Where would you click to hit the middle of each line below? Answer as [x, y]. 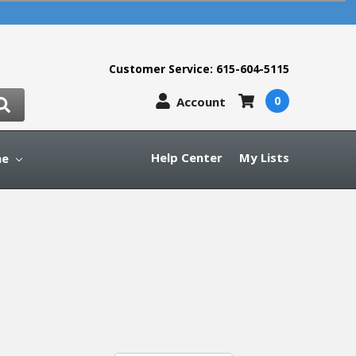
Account [201, 101]
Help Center [187, 157]
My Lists [264, 157]
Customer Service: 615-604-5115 [199, 68]
